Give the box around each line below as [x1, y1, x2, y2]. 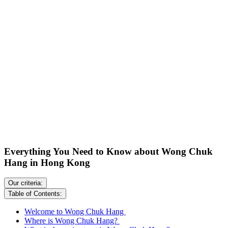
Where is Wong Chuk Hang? [24, 216, 120, 225]
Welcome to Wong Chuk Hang [24, 207, 126, 216]
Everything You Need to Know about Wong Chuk [4, 146, 213, 157]
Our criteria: [8, 179, 43, 187]
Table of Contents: [8, 190, 62, 198]
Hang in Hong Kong [4, 157, 93, 168]
